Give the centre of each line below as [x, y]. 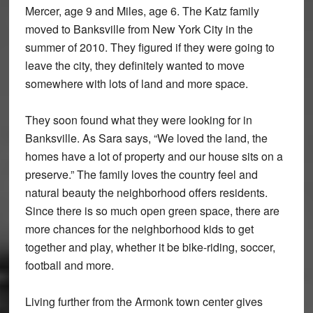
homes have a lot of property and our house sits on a [154, 156]
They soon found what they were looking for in [138, 120]
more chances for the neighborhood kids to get [139, 229]
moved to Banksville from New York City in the [139, 29]
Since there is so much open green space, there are [152, 211]
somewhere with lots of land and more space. [136, 84]
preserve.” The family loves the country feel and [141, 175]
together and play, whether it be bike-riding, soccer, [150, 247]
